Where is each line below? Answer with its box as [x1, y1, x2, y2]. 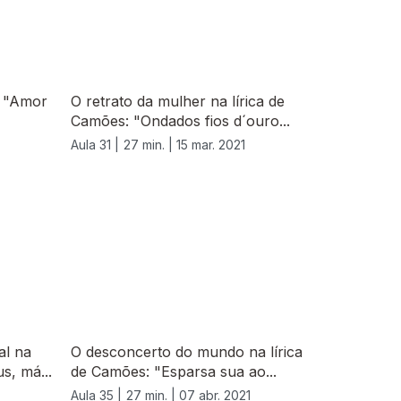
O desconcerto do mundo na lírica [71, 343, 303, 362]
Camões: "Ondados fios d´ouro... [71, 112, 290, 131]
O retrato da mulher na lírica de [71, 92, 285, 111]
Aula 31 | [71, 137, 119, 153]
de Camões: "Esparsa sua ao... [71, 363, 277, 381]
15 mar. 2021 [176, 137, 245, 153]
